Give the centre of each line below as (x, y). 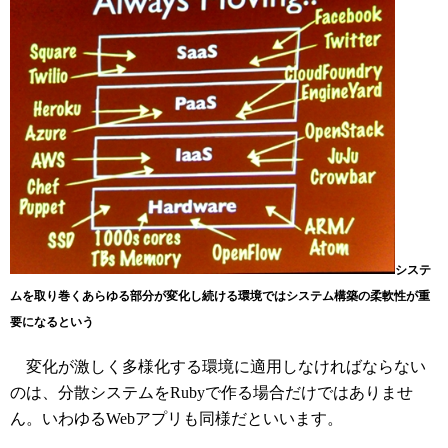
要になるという (52, 321)
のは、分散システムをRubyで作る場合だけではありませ (211, 392)
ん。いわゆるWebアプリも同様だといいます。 (176, 418)
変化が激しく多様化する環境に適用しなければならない (218, 366)
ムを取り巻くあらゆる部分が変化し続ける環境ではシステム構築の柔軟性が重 (220, 295)
